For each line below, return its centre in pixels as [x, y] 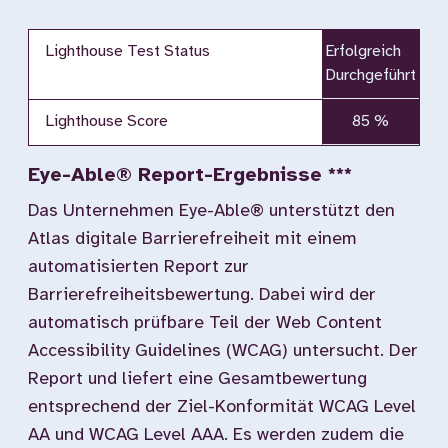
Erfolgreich [363, 51]
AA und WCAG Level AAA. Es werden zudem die [216, 435]
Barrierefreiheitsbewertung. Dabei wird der [202, 295]
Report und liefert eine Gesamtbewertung [197, 379]
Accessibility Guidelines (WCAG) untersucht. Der [223, 351]
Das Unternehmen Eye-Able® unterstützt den [211, 211]
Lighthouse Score [106, 121]
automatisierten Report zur [138, 267]
